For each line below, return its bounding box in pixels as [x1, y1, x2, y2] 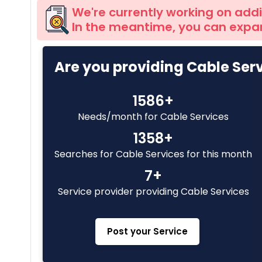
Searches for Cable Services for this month [54, 147, 252, 161]
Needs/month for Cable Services [78, 110, 229, 123]
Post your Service [107, 225, 188, 237]
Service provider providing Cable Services [57, 185, 249, 198]
